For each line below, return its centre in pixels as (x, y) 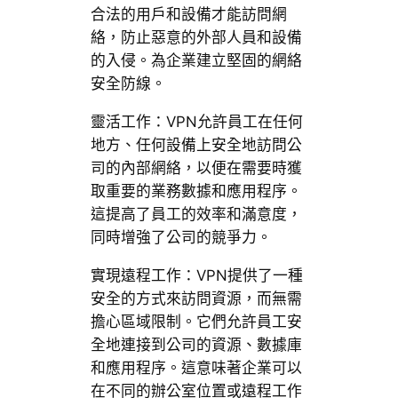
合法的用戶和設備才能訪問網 (188, 15)
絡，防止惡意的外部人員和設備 (196, 38)
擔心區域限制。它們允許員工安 (196, 321)
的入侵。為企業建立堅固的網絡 (196, 61)
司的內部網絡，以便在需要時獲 (196, 168)
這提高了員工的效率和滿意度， (196, 215)
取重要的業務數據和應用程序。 (196, 191)
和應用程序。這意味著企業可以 (196, 367)
